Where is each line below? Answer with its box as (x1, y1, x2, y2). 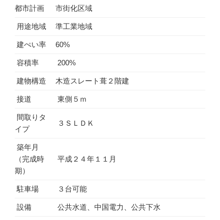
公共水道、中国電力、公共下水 (55, 203, 161, 211)
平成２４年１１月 (55, 155, 116, 163)
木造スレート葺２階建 (55, 77, 129, 85)
